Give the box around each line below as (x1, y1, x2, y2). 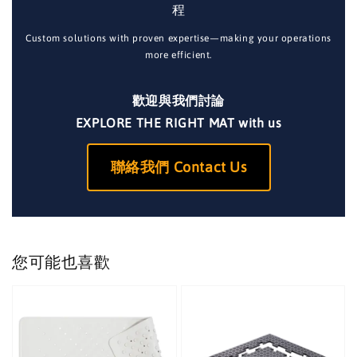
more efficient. (145, 49, 212, 61)
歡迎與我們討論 (131, 93, 226, 108)
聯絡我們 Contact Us (110, 159, 247, 176)
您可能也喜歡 (12, 252, 111, 271)
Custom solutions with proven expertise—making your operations (25, 33, 331, 45)
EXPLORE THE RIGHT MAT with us (75, 116, 282, 131)
